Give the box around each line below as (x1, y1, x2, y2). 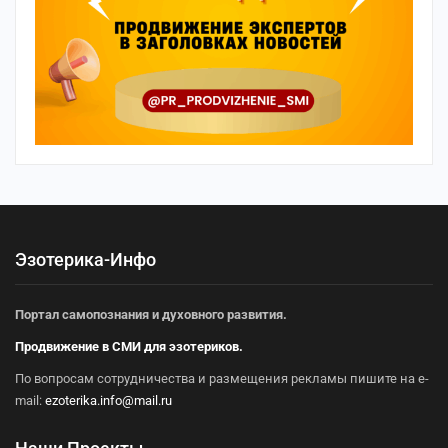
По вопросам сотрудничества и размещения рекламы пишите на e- (15, 370, 429, 386)
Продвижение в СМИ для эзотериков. (15, 338, 243, 354)
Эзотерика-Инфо (15, 248, 156, 270)
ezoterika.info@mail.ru (45, 392, 172, 408)
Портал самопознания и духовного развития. (15, 306, 287, 322)
